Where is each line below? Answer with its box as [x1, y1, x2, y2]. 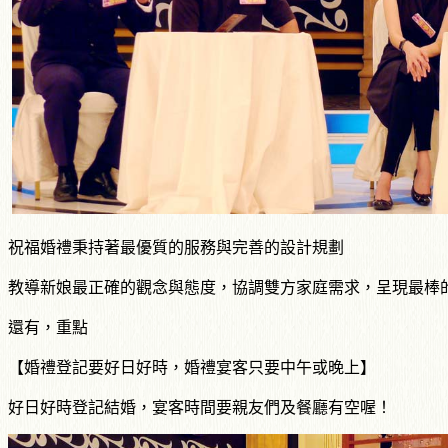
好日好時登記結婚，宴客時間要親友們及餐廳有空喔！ [8, 399, 392, 417]
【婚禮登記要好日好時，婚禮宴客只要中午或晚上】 [8, 359, 376, 377]
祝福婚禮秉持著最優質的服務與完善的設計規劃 [8, 239, 344, 257]
